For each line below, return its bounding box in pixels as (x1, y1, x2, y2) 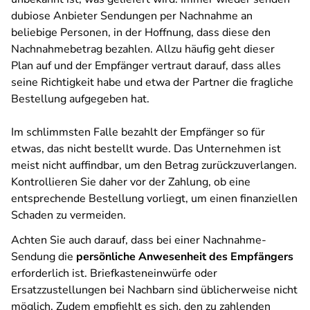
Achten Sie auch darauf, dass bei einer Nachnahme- (11, 232, 266, 248)
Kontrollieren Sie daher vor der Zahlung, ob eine (11, 174, 250, 190)
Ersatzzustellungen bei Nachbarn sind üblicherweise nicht (11, 282, 298, 298)
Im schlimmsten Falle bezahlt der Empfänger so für (11, 125, 265, 140)
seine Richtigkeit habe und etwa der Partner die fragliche (11, 75, 293, 90)
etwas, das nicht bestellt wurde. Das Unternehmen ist (11, 141, 281, 156)
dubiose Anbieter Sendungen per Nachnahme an (11, 8, 253, 24)
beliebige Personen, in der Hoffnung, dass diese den (11, 25, 271, 40)
